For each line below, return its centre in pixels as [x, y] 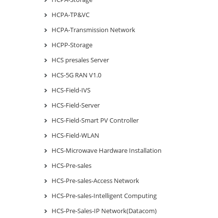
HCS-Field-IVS [71, 90]
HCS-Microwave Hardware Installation [107, 150]
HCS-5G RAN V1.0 [76, 75]
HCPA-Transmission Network [93, 29]
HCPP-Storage [72, 45]
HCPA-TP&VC [71, 14]
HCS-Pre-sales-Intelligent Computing [104, 195]
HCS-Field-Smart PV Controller [95, 120]
